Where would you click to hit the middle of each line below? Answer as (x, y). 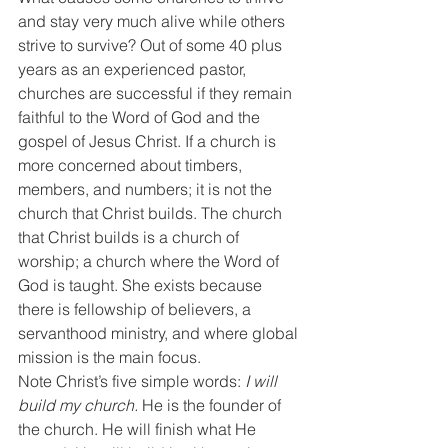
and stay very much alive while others (153, 21)
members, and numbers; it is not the (147, 189)
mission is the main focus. (111, 357)
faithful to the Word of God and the (141, 117)
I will (263, 381)
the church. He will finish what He (139, 429)
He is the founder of (211, 405)
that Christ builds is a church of (130, 237)
